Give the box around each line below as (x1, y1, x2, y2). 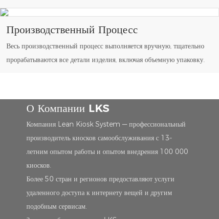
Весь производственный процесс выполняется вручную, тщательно (6, 41, 205, 50)
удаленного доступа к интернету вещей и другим (26, 188, 172, 197)
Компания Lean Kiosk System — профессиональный (26, 120, 186, 129)
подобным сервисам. (26, 202, 87, 211)
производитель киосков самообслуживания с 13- (26, 133, 172, 143)
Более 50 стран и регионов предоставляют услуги (26, 175, 175, 184)
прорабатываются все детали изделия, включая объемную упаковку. (6, 55, 205, 64)
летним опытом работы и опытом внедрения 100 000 (26, 147, 188, 156)
